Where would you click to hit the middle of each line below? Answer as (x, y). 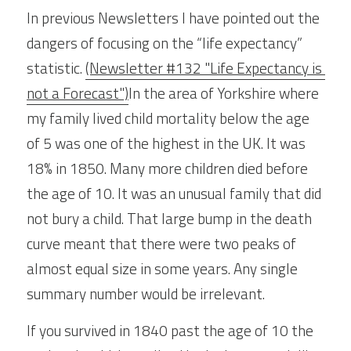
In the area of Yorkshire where (224, 93)
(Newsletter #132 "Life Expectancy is (204, 68)
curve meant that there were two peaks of (161, 243)
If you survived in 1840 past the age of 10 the (170, 330)
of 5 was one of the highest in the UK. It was (166, 143)
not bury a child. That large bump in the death (169, 218)
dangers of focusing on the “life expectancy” (165, 43)
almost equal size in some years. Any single (162, 268)
